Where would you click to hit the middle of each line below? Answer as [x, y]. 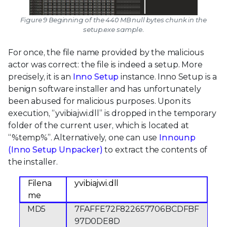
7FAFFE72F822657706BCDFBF [137, 209]
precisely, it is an [41, 77]
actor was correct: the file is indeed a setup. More [105, 65]
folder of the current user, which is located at [99, 126]
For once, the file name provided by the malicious [106, 53]
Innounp [177, 138]
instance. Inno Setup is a [168, 77]
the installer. [33, 162]
